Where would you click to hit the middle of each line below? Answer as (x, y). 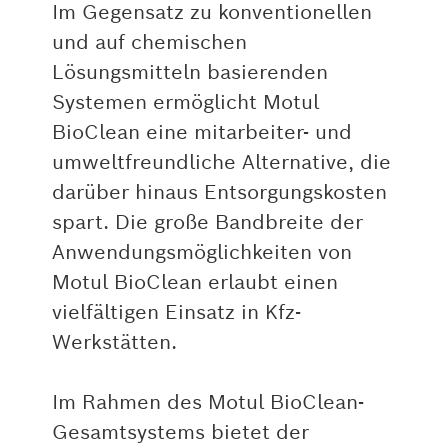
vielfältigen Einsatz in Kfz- (176, 312)
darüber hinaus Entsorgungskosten (219, 192)
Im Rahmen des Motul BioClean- (207, 402)
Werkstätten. (114, 342)
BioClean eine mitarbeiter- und (201, 132)
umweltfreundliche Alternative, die (221, 162)
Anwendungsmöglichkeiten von (201, 252)
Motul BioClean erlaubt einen (194, 282)
